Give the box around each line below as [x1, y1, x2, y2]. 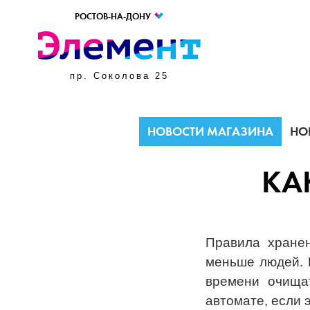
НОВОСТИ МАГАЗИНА [147, 124, 273, 139]
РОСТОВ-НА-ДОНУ [74, 11, 153, 22]
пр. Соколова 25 [70, 71, 169, 81]
